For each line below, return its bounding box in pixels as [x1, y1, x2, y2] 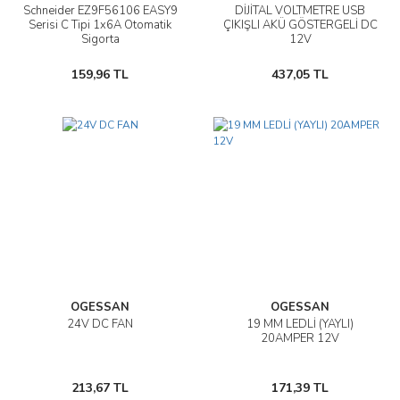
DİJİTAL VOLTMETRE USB [235, 3, 365, 20]
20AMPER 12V [261, 330, 339, 347]
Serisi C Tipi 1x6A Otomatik [29, 17, 171, 34]
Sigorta [80, 31, 120, 48]
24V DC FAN [67, 316, 133, 333]
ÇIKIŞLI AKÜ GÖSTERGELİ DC [222, 17, 378, 34]
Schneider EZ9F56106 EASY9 [22, 3, 178, 20]
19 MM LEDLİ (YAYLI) [246, 316, 354, 333]
